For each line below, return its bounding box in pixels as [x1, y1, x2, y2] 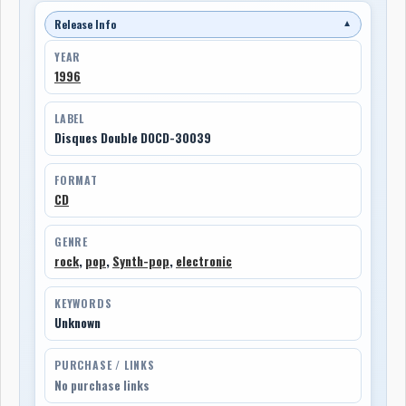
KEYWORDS [54, 295, 112, 311]
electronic [176, 251, 232, 270]
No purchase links [54, 376, 150, 394]
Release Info [54, 15, 116, 32]
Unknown [54, 313, 101, 332]
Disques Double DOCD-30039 [54, 128, 211, 147]
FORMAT [54, 171, 98, 188]
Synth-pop [112, 251, 169, 270]
